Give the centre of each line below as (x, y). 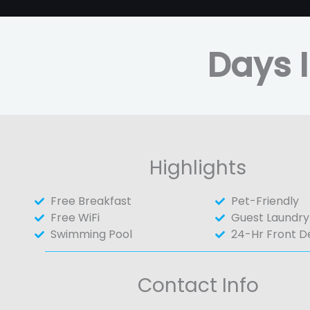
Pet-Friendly (265, 201)
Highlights (198, 167)
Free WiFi (75, 217)
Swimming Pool (91, 234)
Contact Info (198, 285)
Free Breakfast (91, 201)
